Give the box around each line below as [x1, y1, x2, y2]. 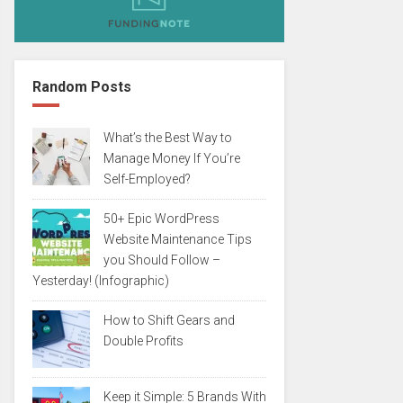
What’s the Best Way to [103, 130, 232, 145]
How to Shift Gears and [103, 313, 235, 327]
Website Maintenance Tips [103, 232, 252, 246]
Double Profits [103, 334, 184, 348]
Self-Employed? [103, 172, 191, 186]
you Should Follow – [103, 253, 220, 267]
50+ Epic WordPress [103, 211, 219, 226]
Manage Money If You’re [103, 151, 240, 166]
